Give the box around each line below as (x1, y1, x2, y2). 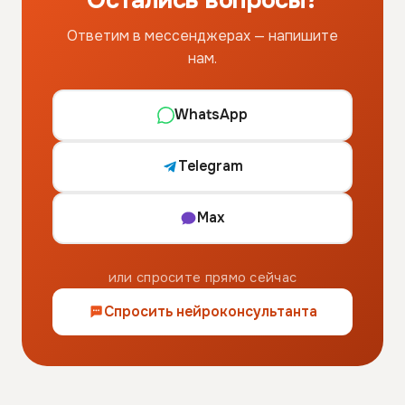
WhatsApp (174, 105, 248, 124)
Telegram (178, 156, 244, 175)
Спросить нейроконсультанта (104, 302, 318, 321)
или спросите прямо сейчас (108, 268, 297, 286)
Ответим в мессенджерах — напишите (67, 25, 338, 45)
